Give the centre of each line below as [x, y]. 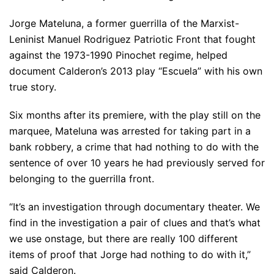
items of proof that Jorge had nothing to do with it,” [130, 255]
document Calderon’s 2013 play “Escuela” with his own [136, 71]
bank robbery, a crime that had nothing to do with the [134, 147]
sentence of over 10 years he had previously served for [137, 163]
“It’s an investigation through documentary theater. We [135, 207]
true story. [33, 87]
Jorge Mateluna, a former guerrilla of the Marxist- [124, 24]
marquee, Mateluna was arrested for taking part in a [130, 131]
